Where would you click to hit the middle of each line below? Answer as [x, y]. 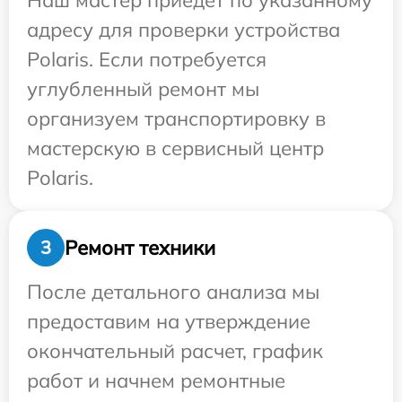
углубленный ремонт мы [143, 89]
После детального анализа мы [173, 292]
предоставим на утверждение [169, 321]
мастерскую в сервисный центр [175, 148]
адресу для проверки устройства [184, 30]
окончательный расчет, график [175, 351]
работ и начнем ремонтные [156, 380]
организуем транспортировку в [176, 118]
